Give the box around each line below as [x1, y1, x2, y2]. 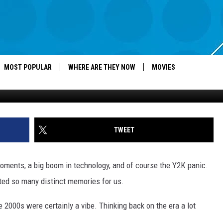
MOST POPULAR [4, 63, 52, 71]
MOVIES [152, 63, 175, 71]
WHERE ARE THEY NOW [68, 63, 135, 71]
